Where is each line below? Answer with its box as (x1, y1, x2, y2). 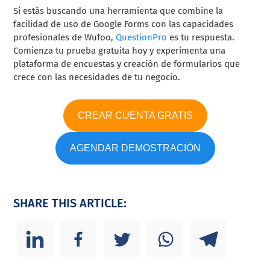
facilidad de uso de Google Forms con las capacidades (13, 19, 234, 30)
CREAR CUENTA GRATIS (77, 110, 193, 121)
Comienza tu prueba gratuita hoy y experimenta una (13, 45, 226, 57)
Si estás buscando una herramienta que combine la (13, 5, 224, 17)
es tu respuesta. (167, 32, 235, 43)
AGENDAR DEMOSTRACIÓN (69, 143, 201, 154)
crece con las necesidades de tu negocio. (13, 72, 181, 83)
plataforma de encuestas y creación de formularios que (13, 58, 240, 70)
